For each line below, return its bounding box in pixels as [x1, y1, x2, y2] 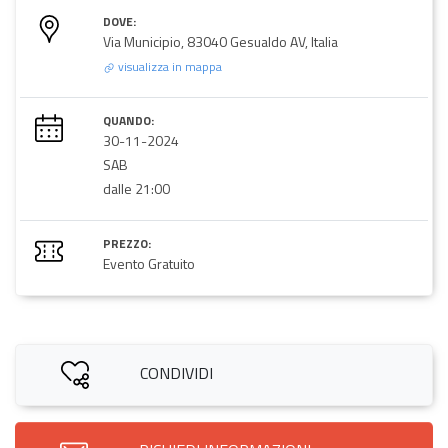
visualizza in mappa [115, 56, 222, 76]
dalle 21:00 [103, 177, 170, 199]
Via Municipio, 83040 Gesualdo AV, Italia [103, 30, 338, 52]
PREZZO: [103, 233, 151, 253]
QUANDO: [103, 110, 154, 130]
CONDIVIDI [139, 360, 213, 385]
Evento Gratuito [103, 252, 195, 274]
